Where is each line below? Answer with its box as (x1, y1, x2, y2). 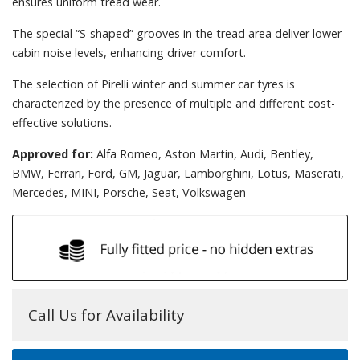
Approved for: (12, 145, 93, 162)
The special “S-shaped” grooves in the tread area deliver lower (12, 25, 342, 41)
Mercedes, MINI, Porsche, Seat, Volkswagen (12, 184, 246, 200)
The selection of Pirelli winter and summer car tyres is (12, 76, 295, 92)
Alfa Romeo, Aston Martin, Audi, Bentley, (93, 145, 313, 162)
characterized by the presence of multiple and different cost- (12, 95, 335, 111)
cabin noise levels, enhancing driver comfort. (12, 44, 246, 60)
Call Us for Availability (28, 305, 184, 325)
